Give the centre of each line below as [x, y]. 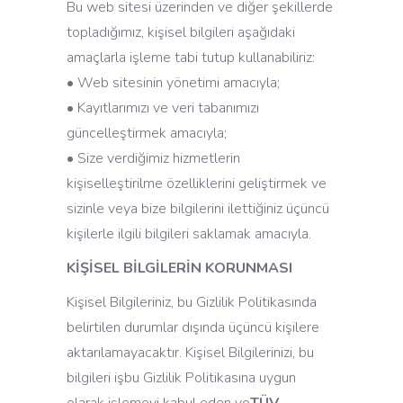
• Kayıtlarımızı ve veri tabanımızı [163, 108]
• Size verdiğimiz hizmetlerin [153, 158]
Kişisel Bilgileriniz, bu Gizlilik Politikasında [192, 302]
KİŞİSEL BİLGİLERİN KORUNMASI [179, 268]
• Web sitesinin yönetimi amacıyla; [173, 83]
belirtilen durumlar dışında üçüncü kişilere [193, 327]
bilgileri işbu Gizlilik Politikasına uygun [181, 378]
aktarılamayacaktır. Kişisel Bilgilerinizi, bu [190, 353]
